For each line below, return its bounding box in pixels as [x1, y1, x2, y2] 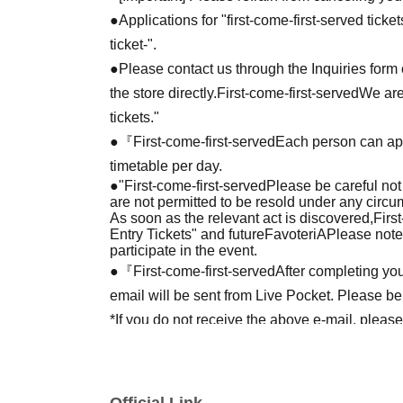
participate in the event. [110, 242, 257, 258]
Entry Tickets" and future [110, 226, 264, 242]
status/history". [110, 336, 202, 352]
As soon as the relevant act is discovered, [110, 210, 373, 226]
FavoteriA [264, 226, 327, 242]
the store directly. [110, 85, 217, 101]
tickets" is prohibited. [110, 384, 241, 400]
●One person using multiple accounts [110, 360, 347, 376]
